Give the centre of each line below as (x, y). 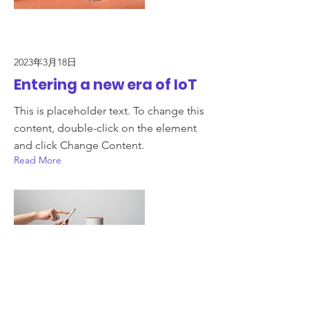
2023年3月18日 (45, 62)
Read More (38, 160)
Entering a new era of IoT (106, 84)
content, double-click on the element (105, 128)
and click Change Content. (79, 145)
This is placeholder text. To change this (109, 111)
